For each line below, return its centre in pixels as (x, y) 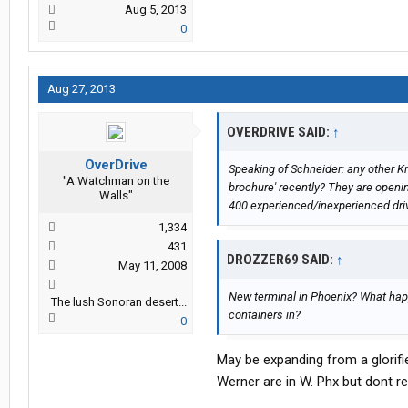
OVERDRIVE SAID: (280, 133)
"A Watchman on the (116, 181)
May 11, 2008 (153, 266)
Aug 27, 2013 (82, 89)
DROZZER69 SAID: (281, 260)
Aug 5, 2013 (156, 10)
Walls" (116, 196)
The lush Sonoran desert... (119, 302)
